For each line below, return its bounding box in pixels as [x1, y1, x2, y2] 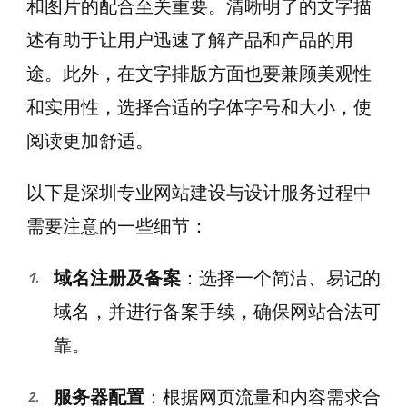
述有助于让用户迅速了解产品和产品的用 [26, 28, 353, 52]
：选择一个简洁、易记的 [181, 266, 381, 290]
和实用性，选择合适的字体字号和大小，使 [26, 95, 372, 119]
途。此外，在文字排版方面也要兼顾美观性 [26, 62, 372, 85]
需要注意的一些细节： [26, 214, 208, 238]
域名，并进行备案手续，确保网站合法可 [54, 300, 381, 323]
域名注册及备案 [54, 266, 181, 290]
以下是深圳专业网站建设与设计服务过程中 [26, 181, 372, 204]
